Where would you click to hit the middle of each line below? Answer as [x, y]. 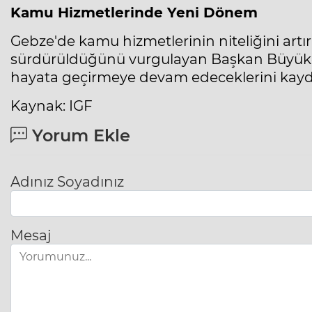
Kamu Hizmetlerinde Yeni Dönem [134, 13]
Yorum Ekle [79, 136]
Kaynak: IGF [52, 106]
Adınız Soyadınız [67, 182]
